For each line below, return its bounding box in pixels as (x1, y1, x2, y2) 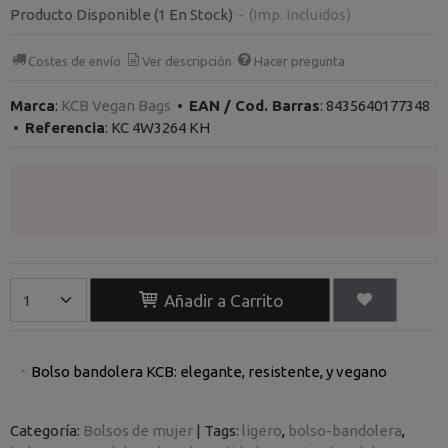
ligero (242, 421, 282, 439)
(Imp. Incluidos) (249, 6, 351, 23)
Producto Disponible (10, 6, 151, 23)
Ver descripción (142, 53, 233, 68)
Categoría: (10, 421, 83, 439)
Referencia (25, 119, 105, 136)
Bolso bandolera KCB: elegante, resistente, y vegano (31, 362, 387, 380)
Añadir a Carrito (159, 291, 284, 311)
